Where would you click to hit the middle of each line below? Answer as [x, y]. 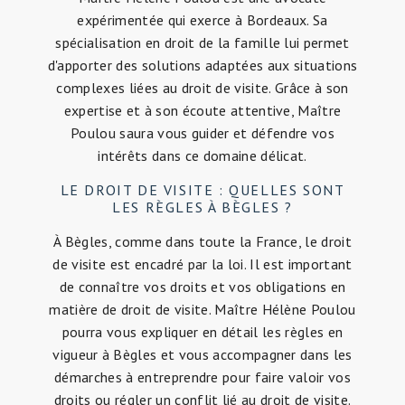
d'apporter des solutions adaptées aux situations [202, 66]
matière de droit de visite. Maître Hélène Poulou [202, 310]
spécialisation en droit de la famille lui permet [202, 43]
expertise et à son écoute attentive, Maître [202, 111]
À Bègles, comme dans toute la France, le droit [202, 242]
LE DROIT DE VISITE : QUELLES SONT [202, 190]
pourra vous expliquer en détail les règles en [202, 332]
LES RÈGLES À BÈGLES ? [202, 207]
